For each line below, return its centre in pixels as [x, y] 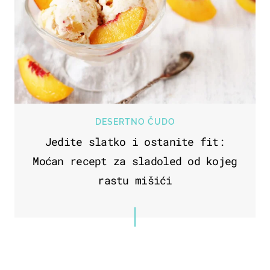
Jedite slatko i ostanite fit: [135, 142]
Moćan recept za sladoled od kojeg [135, 161]
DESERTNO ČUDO [135, 122]
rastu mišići [135, 181]
